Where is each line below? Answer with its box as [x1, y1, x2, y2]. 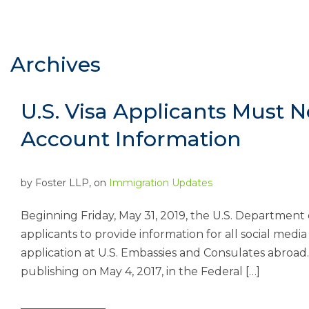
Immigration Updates [109, 177, 212, 189]
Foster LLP [35, 177, 89, 189]
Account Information [21, 126, 241, 152]
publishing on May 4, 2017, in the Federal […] [21, 265, 260, 278]
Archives [10, 52, 101, 77]
